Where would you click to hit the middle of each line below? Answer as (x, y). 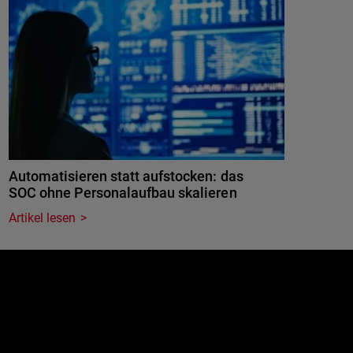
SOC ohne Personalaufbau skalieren (123, 193)
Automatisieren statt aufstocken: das (126, 176)
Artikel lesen (43, 218)
